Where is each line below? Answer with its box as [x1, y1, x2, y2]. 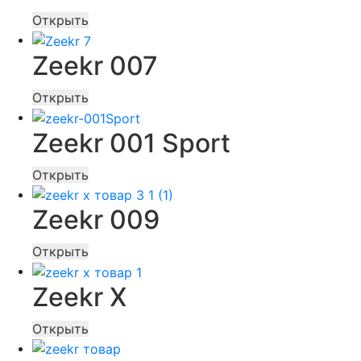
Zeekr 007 [32, 49, 158, 81]
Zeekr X [32, 280, 127, 313]
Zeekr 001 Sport [32, 127, 230, 159]
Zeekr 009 [32, 204, 160, 236]
